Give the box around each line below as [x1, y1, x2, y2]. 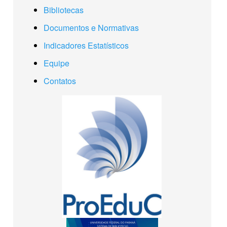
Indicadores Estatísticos [44, 40, 129, 52]
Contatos [44, 75, 76, 87]
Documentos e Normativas [44, 22, 139, 34]
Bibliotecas [44, 4, 84, 16]
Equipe [44, 57, 69, 69]
